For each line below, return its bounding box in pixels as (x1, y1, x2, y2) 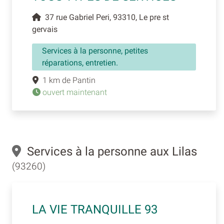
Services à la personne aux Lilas (21, 144, 197, 159)
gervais (32, 24, 57, 34)
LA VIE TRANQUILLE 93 (32, 202, 157, 217)
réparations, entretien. (42, 58, 118, 68)
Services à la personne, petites (42, 46, 148, 56)
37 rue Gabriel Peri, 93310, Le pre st (41, 12, 169, 22)
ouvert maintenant (40, 87, 107, 97)
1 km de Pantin (38, 75, 95, 85)
